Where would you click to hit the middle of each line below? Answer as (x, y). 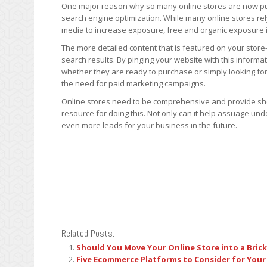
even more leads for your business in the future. (149, 125)
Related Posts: (88, 233)
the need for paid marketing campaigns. (133, 83)
